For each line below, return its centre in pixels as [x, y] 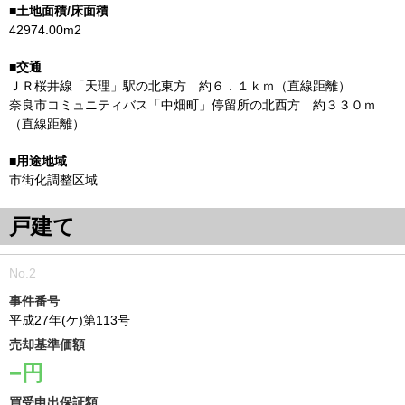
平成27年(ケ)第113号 [70, 320]
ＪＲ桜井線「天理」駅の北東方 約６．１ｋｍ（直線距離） [180, 86]
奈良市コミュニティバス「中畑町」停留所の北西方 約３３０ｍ [193, 105]
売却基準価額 [47, 344]
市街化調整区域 [53, 180]
